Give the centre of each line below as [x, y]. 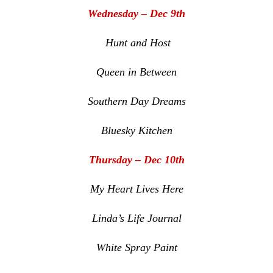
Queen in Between [136, 72]
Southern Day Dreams [136, 101]
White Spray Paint [136, 248]
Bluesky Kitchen [136, 131]
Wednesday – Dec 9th [136, 14]
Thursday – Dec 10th [136, 160]
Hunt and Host [138, 43]
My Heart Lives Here [136, 189]
